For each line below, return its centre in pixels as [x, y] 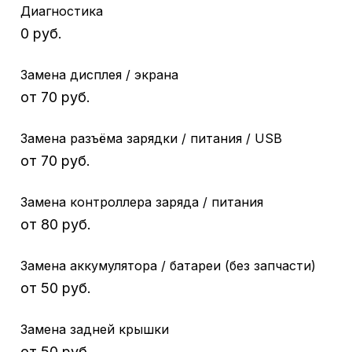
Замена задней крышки [95, 329]
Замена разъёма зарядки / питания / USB [151, 138]
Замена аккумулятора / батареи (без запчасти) [168, 265]
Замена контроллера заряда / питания [142, 202]
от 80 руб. [56, 224]
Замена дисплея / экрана [99, 74]
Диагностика [62, 11]
